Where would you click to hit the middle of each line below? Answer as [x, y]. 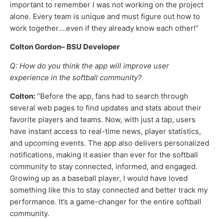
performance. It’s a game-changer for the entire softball [106, 202]
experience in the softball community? [76, 77]
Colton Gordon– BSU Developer [65, 47]
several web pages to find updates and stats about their [106, 108]
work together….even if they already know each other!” [104, 28]
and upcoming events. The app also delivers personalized [109, 143]
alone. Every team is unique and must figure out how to [105, 17]
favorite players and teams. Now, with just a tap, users [103, 120]
